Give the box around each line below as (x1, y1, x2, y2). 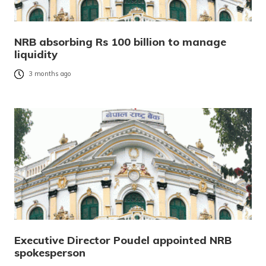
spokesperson (14, 245, 85, 259)
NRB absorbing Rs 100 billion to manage (14, 34, 226, 49)
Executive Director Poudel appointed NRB (14, 233, 232, 247)
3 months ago (28, 69, 71, 78)
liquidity (14, 47, 58, 61)
